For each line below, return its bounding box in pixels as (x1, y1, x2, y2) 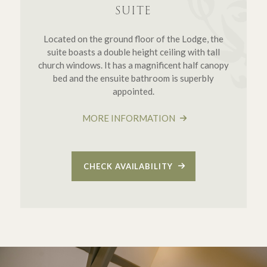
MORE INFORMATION (82, 113, 177, 124)
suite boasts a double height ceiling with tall (46, 46, 220, 57)
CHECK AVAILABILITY (83, 161, 175, 171)
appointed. (112, 85, 154, 97)
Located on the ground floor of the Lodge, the (43, 33, 223, 44)
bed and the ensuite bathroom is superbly (52, 72, 214, 83)
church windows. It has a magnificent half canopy (38, 59, 229, 70)
